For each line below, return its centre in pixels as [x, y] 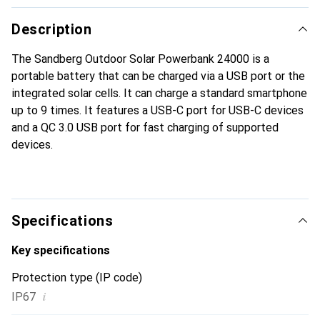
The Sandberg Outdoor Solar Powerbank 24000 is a [140, 59]
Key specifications [61, 250]
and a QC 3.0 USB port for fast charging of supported [145, 127]
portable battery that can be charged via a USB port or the [158, 76]
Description [52, 29]
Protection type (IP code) [77, 277]
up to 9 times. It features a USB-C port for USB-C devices [157, 110]
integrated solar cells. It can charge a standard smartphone [159, 93]
